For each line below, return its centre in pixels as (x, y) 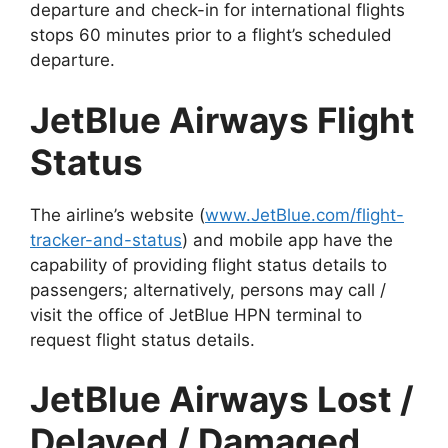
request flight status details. (142, 339)
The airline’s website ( (117, 214)
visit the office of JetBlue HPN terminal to (196, 314)
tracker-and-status (106, 239)
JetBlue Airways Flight (222, 119)
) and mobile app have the (287, 239)
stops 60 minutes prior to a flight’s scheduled (211, 35)
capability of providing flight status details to (208, 264)
